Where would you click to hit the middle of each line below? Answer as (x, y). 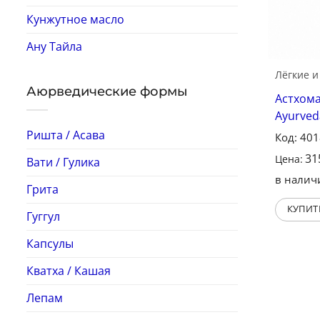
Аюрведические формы (107, 92)
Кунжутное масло (75, 20)
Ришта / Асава (66, 135)
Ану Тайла (54, 47)
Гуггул (43, 216)
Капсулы (50, 243)
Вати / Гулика (63, 162)
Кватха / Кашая (69, 270)
